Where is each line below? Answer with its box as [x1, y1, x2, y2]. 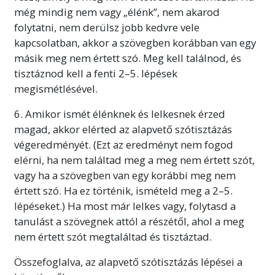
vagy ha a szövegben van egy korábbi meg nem [14, 168, 236, 182]
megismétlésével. [14, 81, 98, 96]
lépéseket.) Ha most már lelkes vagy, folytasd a [14, 198, 236, 213]
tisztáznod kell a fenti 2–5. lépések [14, 66, 177, 80]
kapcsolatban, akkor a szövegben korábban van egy [14, 35, 256, 50]
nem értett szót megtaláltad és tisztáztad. [14, 229, 212, 244]
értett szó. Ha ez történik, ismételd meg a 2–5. [14, 183, 233, 198]
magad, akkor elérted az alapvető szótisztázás [14, 122, 232, 136]
